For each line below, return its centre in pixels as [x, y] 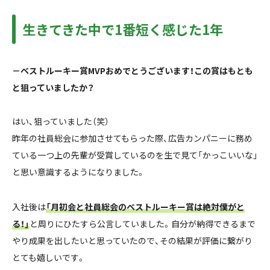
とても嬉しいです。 [49, 257]
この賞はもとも [224, 70]
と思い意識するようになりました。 [79, 171]
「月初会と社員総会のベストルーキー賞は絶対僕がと [145, 206]
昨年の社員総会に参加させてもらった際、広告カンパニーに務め [132, 138]
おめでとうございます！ [150, 70]
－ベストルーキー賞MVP [59, 70]
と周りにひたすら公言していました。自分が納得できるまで [143, 223]
